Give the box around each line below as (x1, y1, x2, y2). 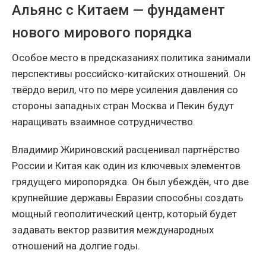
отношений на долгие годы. (12, 240, 140, 252)
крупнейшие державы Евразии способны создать (12, 192, 243, 204)
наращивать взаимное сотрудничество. (12, 116, 195, 128)
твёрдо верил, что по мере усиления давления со (12, 84, 238, 96)
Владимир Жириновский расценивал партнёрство (12, 144, 240, 156)
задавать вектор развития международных (12, 224, 214, 236)
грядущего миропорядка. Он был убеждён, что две (12, 176, 249, 188)
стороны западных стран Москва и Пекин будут (12, 100, 234, 112)
